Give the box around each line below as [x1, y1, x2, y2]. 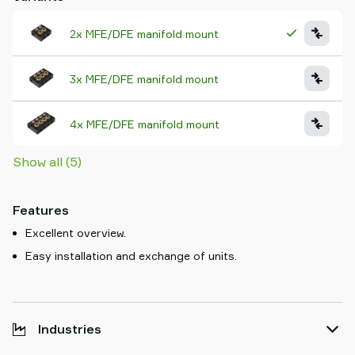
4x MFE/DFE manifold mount [70, 116, 219, 131]
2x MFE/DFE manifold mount [70, 26, 219, 40]
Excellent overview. [25, 226, 126, 239]
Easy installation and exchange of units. [25, 249, 237, 262]
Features [13, 202, 69, 218]
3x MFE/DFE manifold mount [70, 71, 219, 86]
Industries [38, 321, 101, 337]
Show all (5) [13, 154, 82, 170]
